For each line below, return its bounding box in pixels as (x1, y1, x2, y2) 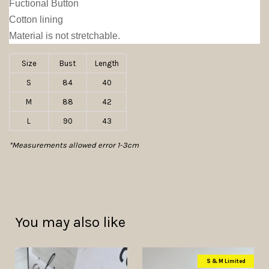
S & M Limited (206, 258, 246, 265)
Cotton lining (9, 14, 63, 25)
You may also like (15, 214, 125, 231)
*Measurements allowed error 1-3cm (9, 141, 139, 150)
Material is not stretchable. (9, 31, 120, 41)
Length (94, 59, 119, 68)
